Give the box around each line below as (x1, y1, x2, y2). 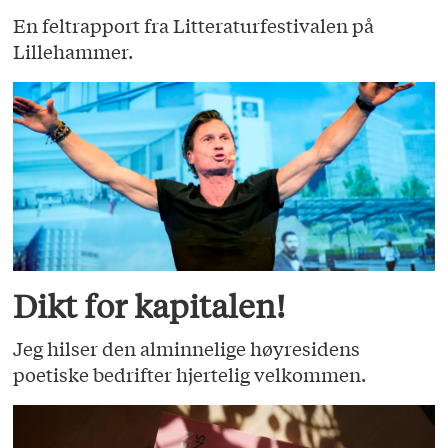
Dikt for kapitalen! (13, 285, 286, 326)
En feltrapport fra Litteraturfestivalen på (13, 11, 375, 38)
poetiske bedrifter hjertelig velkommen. (13, 361, 367, 388)
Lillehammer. (13, 37, 134, 64)
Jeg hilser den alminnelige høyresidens (13, 335, 361, 362)
